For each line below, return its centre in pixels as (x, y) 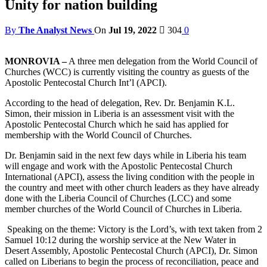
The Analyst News (55, 30)
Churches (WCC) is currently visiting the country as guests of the (127, 72)
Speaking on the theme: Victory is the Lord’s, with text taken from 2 (133, 229)
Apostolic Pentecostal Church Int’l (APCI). (86, 82)
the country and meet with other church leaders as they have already (132, 187)
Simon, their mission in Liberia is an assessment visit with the (119, 113)
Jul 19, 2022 (133, 30)
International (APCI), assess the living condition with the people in (130, 176)
